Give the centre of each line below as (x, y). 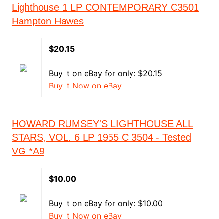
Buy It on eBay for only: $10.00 (106, 203)
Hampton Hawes (47, 21)
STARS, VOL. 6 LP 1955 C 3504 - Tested (101, 137)
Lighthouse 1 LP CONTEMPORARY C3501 (105, 7)
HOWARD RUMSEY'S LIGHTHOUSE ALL (102, 124)
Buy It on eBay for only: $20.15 (105, 73)
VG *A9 (28, 151)
